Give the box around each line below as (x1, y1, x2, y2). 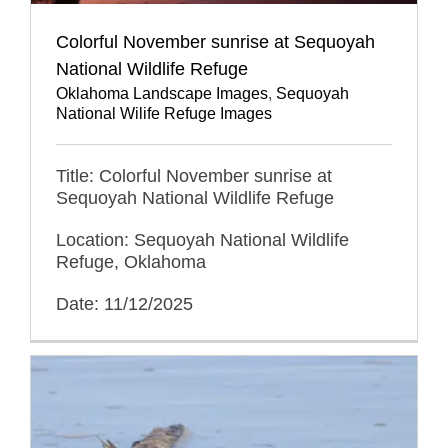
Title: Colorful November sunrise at (56, 165, 332, 186)
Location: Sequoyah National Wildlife (56, 229, 349, 250)
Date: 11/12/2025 (56, 293, 193, 314)
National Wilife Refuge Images (56, 104, 272, 122)
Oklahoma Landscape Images (56, 84, 268, 102)
